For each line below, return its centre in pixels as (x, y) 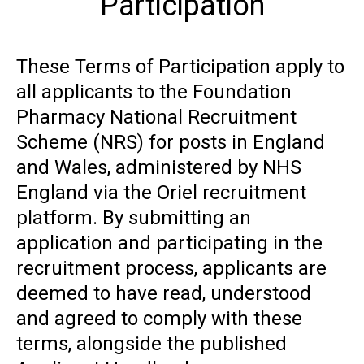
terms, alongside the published (152, 344)
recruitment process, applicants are (171, 268)
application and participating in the (169, 243)
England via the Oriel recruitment (161, 193)
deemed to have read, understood (164, 293)
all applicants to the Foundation (154, 92)
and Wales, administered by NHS (159, 167)
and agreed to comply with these (159, 318)
